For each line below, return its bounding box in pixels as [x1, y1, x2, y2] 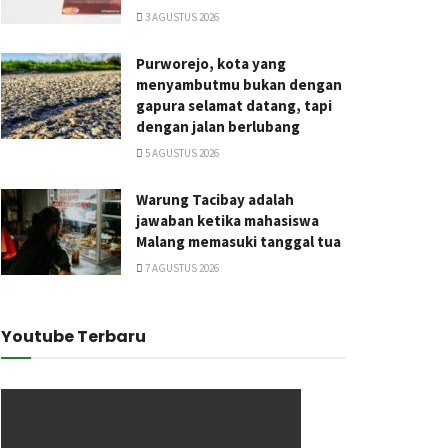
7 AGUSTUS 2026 [143, 261, 219, 275]
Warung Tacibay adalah [136, 190, 294, 209]
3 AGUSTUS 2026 [143, 10, 219, 24]
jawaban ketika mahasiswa [136, 211, 319, 230]
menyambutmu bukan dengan [136, 75, 342, 94]
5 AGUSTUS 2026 [143, 146, 219, 160]
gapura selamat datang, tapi [136, 96, 332, 115]
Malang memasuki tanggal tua [136, 232, 341, 251]
